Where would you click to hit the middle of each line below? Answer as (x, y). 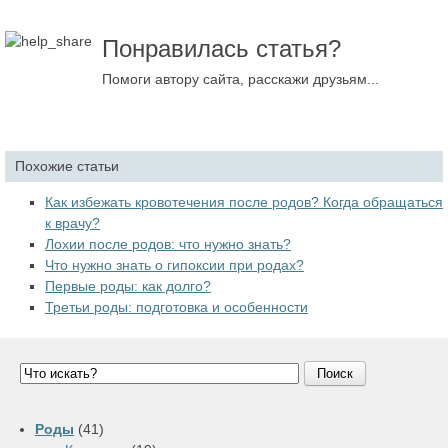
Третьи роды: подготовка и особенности (176, 306)
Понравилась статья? (221, 48)
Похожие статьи (67, 165)
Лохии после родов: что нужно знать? (168, 243)
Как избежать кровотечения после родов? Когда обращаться (244, 201)
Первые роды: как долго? (128, 285)
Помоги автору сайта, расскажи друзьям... (240, 78)
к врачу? (72, 222)
